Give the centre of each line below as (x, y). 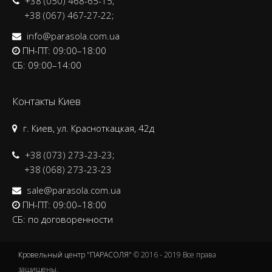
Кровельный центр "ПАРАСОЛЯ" (75, 254)
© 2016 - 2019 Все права (174, 254)
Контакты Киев (46, 101)
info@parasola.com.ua (73, 36)
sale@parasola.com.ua (73, 190)
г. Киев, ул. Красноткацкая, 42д (87, 128)
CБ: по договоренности (63, 219)
